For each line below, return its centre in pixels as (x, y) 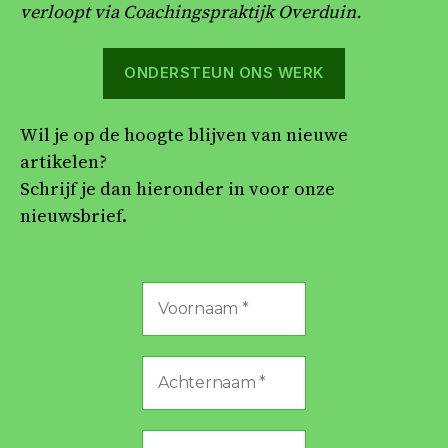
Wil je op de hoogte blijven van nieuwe (184, 135)
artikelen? (63, 162)
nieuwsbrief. (73, 216)
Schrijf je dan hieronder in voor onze (177, 189)
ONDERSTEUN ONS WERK (224, 73)
